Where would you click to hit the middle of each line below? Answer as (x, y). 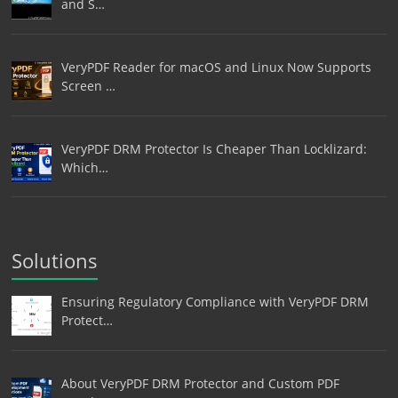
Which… (84, 167)
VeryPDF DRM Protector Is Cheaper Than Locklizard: (214, 148)
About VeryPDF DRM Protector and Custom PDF (200, 383)
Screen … (88, 85)
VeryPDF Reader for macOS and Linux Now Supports (216, 67)
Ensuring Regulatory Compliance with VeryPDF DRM (215, 302)
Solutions (55, 261)
